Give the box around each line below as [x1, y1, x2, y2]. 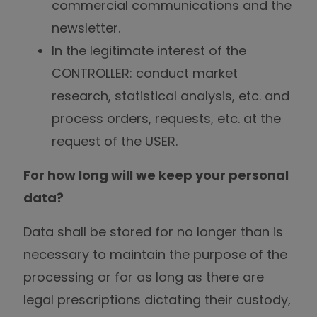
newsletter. [52, 19, 120, 37]
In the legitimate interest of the [52, 42, 246, 59]
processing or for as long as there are [23, 268, 264, 286]
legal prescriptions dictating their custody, [23, 291, 291, 309]
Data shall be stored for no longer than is [23, 223, 283, 241]
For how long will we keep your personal [23, 166, 289, 184]
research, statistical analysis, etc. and [52, 87, 289, 105]
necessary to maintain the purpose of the [23, 246, 287, 263]
